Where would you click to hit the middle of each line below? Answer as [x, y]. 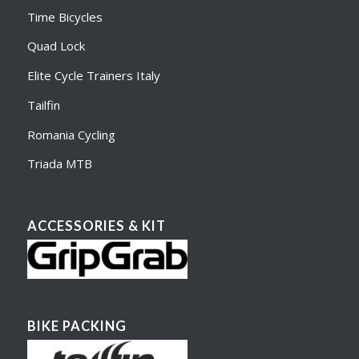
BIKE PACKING [77, 327]
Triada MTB [59, 164]
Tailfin [43, 105]
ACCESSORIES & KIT [96, 226]
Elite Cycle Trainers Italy [93, 76]
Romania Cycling [71, 134]
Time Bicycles [65, 16]
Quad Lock [56, 46]
